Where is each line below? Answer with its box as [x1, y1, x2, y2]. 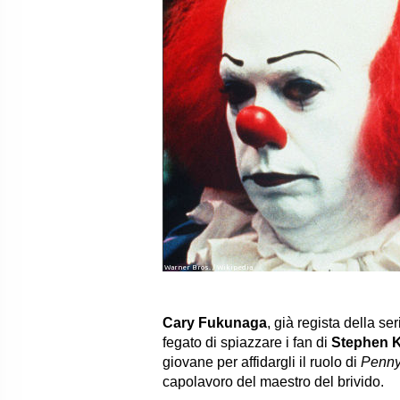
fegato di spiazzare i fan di [162, 335, 331, 350]
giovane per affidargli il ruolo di [162, 354, 361, 370]
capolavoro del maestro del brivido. [162, 374, 387, 389]
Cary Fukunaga [162, 315, 267, 330]
